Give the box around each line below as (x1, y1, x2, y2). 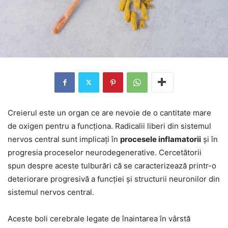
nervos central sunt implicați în (8, 134, 120, 144)
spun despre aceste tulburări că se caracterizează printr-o (8, 160, 216, 170)
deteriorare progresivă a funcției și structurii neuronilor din (8, 174, 220, 184)
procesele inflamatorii (120, 134, 201, 144)
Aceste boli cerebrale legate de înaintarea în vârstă (8, 213, 190, 223)
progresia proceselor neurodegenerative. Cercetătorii (8, 147, 202, 157)
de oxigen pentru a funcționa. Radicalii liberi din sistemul (8, 121, 211, 131)
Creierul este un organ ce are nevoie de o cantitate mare (8, 107, 211, 118)
